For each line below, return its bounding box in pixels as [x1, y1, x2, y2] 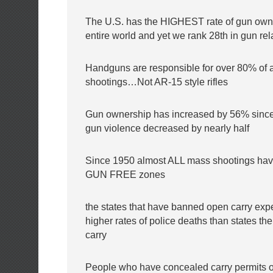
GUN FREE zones [85, 169, 165, 180]
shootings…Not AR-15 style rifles [85, 76, 228, 87]
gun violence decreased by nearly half [85, 122, 249, 133]
